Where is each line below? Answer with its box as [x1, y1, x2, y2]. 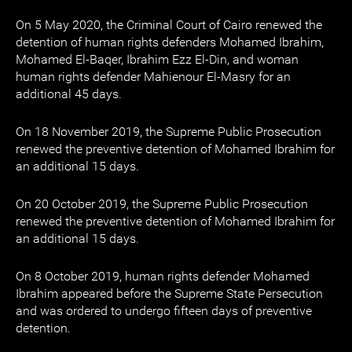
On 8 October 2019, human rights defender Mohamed [16, 269, 310, 284]
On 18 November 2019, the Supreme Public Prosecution [16, 124, 321, 139]
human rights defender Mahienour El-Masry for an [16, 69, 291, 84]
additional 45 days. [16, 86, 122, 101]
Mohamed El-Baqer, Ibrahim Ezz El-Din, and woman [16, 52, 299, 67]
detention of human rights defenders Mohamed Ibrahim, [16, 35, 324, 49]
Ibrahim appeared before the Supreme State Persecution [16, 286, 323, 301]
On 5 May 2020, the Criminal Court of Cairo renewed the [16, 17, 322, 32]
